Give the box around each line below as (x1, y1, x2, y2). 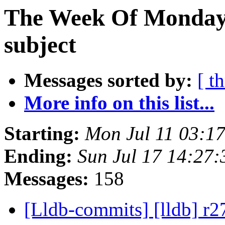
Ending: (4, 145, 72, 167)
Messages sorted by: (24, 69, 192, 91)
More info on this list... (24, 92, 214, 114)
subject (4, 32, 76, 58)
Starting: (4, 123, 80, 145)
